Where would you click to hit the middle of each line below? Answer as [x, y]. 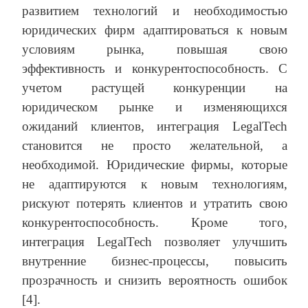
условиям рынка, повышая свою [155, 49]
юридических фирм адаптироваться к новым [155, 30]
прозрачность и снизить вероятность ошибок [155, 280]
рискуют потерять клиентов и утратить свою [155, 203]
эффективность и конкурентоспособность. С [155, 69]
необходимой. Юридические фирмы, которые [155, 165]
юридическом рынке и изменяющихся [155, 107]
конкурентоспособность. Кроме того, [155, 223]
